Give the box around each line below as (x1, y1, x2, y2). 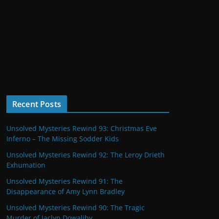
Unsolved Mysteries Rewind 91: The (6, 176, 123, 186)
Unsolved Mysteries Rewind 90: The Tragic (6, 202, 145, 212)
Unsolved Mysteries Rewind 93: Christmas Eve (6, 123, 157, 133)
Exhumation (6, 160, 45, 170)
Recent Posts (12, 98, 61, 109)
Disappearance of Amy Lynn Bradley (6, 186, 125, 196)
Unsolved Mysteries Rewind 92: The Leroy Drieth (6, 150, 165, 159)
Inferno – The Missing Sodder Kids (6, 133, 119, 143)
